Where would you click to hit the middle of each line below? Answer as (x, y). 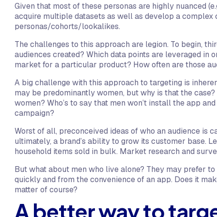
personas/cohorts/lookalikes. (67, 26)
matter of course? (46, 190)
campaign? (34, 113)
